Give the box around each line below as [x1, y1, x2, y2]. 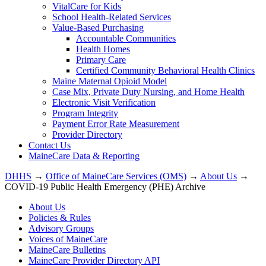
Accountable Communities [76, 33, 176, 43]
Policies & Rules [28, 212, 91, 223]
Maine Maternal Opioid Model [52, 75, 167, 86]
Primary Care [76, 54, 126, 65]
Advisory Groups [28, 223, 94, 233]
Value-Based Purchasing [52, 22, 144, 33]
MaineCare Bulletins [28, 244, 106, 255]
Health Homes [76, 43, 130, 54]
